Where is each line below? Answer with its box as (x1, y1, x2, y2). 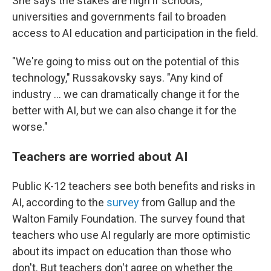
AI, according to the (12, 196, 106, 209)
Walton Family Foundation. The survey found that (12, 212, 245, 225)
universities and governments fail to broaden (12, 10, 226, 23)
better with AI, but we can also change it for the (12, 104, 237, 117)
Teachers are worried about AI (12, 149, 188, 164)
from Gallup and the (139, 196, 235, 209)
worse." (12, 120, 48, 133)
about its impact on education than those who (12, 245, 231, 258)
